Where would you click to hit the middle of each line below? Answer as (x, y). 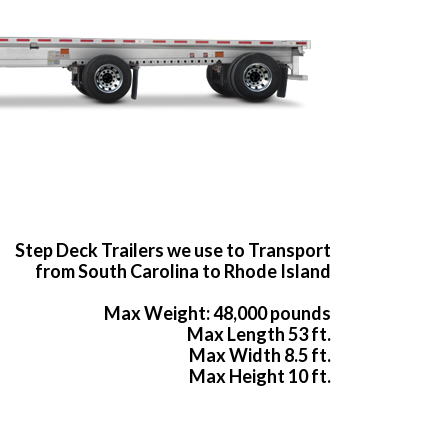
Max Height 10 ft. (260, 376)
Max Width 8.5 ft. (260, 355)
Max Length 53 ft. (259, 334)
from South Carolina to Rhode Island (183, 271)
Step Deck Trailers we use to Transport (173, 250)
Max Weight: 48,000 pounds (217, 313)
